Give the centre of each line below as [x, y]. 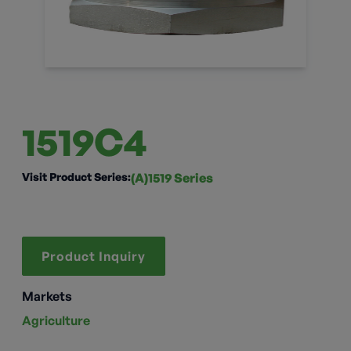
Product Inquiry [94, 256]
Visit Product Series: [76, 176]
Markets [47, 296]
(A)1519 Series [172, 177]
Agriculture [56, 320]
